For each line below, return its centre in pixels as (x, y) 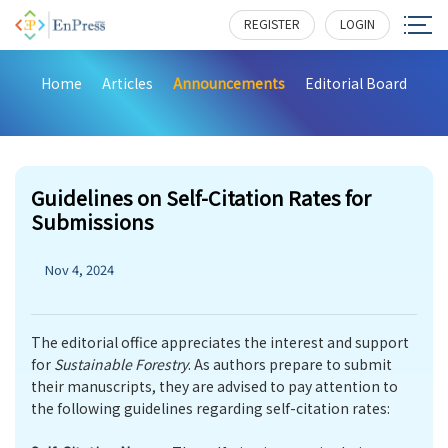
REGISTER (271, 23)
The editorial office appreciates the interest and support (220, 342)
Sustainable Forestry (121, 364)
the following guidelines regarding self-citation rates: (210, 408)
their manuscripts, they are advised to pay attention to (214, 386)
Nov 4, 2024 (79, 269)
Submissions (92, 221)
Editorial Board (356, 83)
